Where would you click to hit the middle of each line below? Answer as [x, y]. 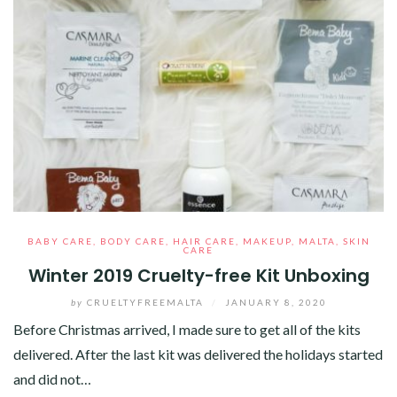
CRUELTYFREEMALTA [145, 302]
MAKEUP [267, 241]
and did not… [52, 378]
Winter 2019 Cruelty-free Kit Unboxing [198, 275]
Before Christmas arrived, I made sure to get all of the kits [187, 329]
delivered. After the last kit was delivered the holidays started [198, 354]
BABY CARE [60, 241]
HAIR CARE [204, 241]
